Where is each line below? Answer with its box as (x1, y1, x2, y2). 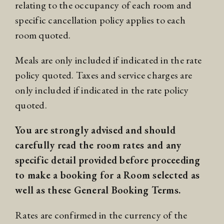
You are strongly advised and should (15, 123, 175, 137)
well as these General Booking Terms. (15, 183, 180, 197)
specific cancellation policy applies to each (15, 13, 185, 27)
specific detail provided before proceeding (15, 153, 200, 167)
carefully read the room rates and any (15, 138, 181, 152)
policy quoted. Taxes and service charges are (15, 68, 192, 82)
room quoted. (15, 28, 70, 42)
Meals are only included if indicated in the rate (15, 53, 201, 67)
